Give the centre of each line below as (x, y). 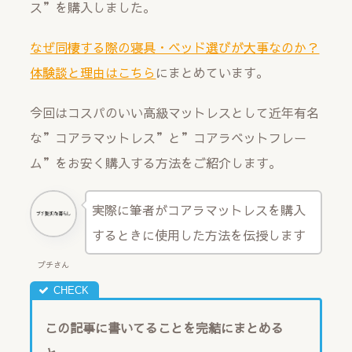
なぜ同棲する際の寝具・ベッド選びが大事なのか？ (175, 48)
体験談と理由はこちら (93, 73)
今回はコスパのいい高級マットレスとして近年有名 (175, 113)
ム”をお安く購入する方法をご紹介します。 (156, 163)
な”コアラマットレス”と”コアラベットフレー (169, 138)
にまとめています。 (213, 73)
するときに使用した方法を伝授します (198, 235)
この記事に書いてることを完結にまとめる (165, 327)
